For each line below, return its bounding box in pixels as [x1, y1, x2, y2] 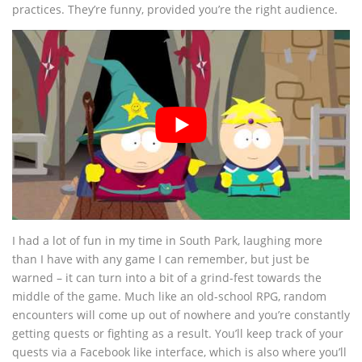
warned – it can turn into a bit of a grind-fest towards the [12, 269, 322, 285]
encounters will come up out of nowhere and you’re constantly [12, 306, 350, 322]
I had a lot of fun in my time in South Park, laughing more [12, 232, 322, 248]
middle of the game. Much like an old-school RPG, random [12, 288, 326, 304]
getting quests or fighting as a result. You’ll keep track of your [12, 325, 343, 341]
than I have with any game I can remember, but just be [12, 250, 309, 267]
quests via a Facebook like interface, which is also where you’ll [12, 343, 347, 360]
